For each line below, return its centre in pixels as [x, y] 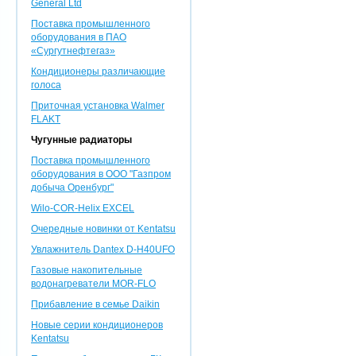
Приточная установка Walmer [98, 106]
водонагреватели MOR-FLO [93, 284]
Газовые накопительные [87, 270]
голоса [46, 85]
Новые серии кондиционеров [97, 325]
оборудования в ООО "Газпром [101, 174]
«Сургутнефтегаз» [73, 51]
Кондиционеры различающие [98, 72]
